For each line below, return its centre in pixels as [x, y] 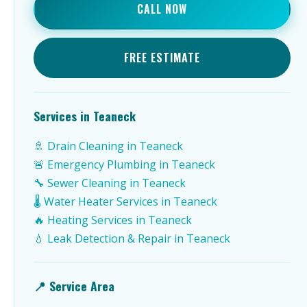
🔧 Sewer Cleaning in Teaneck [110, 183]
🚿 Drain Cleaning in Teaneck [108, 146]
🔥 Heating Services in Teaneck [113, 220]
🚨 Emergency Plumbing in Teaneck [124, 164]
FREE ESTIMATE [162, 58]
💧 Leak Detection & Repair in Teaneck [132, 238]
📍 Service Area [74, 286]
